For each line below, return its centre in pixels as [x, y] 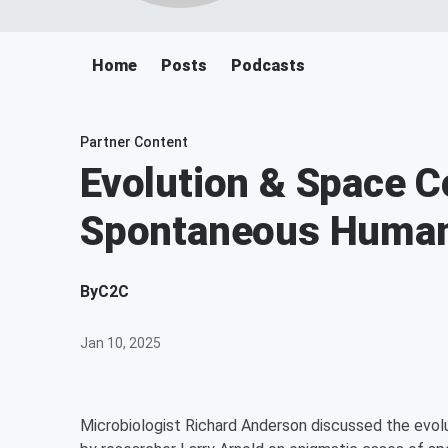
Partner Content [134, 142]
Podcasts [268, 65]
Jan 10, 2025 [120, 343]
